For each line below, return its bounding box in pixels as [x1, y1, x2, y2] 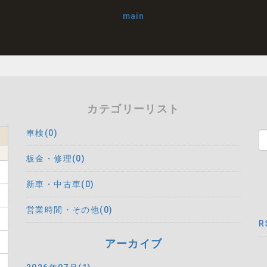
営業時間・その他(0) [26, 205, 113, 215]
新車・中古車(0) [26, 179, 95, 190]
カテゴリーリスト [87, 103, 180, 116]
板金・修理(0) [26, 154, 86, 164]
